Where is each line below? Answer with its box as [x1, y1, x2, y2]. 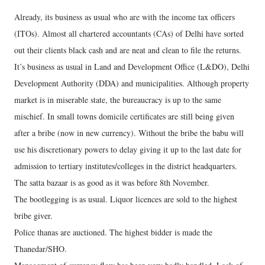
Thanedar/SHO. [14, 243, 67, 254]
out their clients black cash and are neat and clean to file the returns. [14, 44, 241, 56]
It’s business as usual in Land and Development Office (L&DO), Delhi [14, 61, 250, 72]
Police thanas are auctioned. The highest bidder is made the [14, 227, 212, 238]
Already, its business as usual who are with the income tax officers [14, 11, 235, 22]
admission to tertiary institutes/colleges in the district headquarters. [14, 160, 237, 172]
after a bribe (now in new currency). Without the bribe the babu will [14, 127, 244, 138]
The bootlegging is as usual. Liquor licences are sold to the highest [14, 193, 237, 205]
